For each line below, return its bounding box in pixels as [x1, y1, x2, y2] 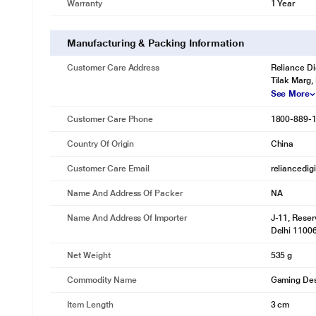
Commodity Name [67, 275, 137, 285]
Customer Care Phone [67, 114, 154, 124]
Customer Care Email [67, 164, 150, 174]
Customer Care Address [67, 63, 160, 73]
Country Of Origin [67, 139, 135, 149]
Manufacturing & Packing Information [67, 37, 244, 49]
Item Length [67, 300, 114, 310]
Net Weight [67, 250, 111, 260]
